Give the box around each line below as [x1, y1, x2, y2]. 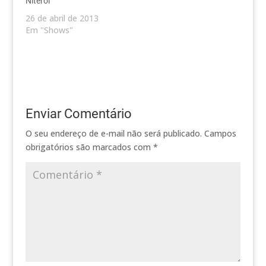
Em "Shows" [25, 24, 73, 36]
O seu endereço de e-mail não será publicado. [25, 128, 202, 140]
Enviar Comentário [25, 106, 132, 122]
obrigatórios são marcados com [25, 141, 153, 153]
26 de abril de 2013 [25, 12, 99, 24]
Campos [204, 128, 236, 140]
